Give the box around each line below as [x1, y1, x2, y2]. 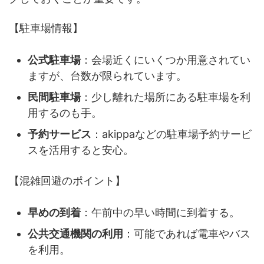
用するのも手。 [28, 106, 102, 119]
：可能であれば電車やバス [123, 227, 250, 240]
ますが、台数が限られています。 [28, 69, 187, 82]
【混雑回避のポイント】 [9, 174, 126, 187]
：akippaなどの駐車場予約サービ [91, 127, 252, 140]
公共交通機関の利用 [28, 227, 123, 240]
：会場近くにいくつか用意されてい [81, 53, 250, 66]
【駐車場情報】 [9, 22, 83, 34]
